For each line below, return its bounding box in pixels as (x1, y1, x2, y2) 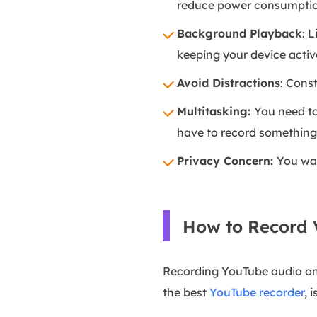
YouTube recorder (209, 285, 304, 299)
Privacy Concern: (177, 154, 277, 168)
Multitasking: (177, 104, 254, 118)
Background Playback (177, 26, 302, 40)
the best (163, 285, 209, 299)
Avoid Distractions (177, 76, 280, 90)
